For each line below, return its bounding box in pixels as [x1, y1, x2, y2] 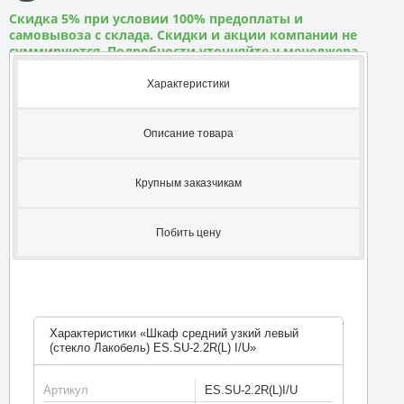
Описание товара [142, 126, 234, 140]
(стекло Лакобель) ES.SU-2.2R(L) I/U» [49, 340, 256, 354]
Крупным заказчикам [134, 176, 242, 189]
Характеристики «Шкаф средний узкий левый [49, 326, 298, 340]
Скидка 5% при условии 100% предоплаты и [9, 10, 303, 27]
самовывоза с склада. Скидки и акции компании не [9, 26, 357, 43]
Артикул [42, 382, 88, 397]
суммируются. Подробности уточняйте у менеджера [9, 42, 358, 60]
